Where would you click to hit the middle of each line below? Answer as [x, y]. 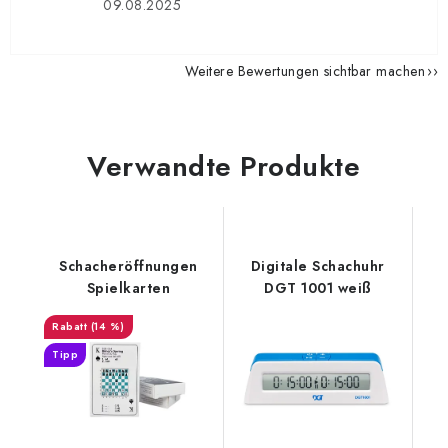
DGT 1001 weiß [318, 288]
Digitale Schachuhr [317, 266]
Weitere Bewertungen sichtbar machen [304, 71]
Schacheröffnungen [128, 266]
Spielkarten [128, 288]
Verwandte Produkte [223, 166]
